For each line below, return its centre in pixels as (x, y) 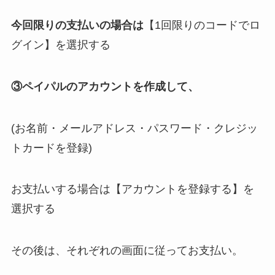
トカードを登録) (51, 148)
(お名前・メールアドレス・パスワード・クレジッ (134, 128)
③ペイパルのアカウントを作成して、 (105, 86)
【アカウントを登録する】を (182, 189)
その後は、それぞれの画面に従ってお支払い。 (127, 251)
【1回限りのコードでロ (202, 25)
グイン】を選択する (60, 45)
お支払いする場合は (60, 189)
